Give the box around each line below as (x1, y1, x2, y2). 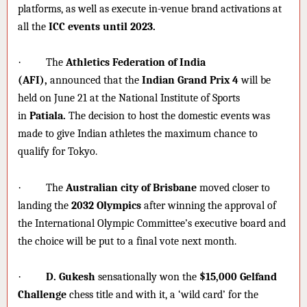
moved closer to (199, 181, 270, 194)
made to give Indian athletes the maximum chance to (18, 127, 258, 140)
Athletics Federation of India (66, 56, 206, 69)
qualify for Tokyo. (18, 145, 97, 158)
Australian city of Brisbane (66, 181, 197, 194)
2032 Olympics (71, 199, 141, 212)
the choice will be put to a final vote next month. (18, 234, 236, 247)
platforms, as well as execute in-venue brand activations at (18, 2, 282, 15)
